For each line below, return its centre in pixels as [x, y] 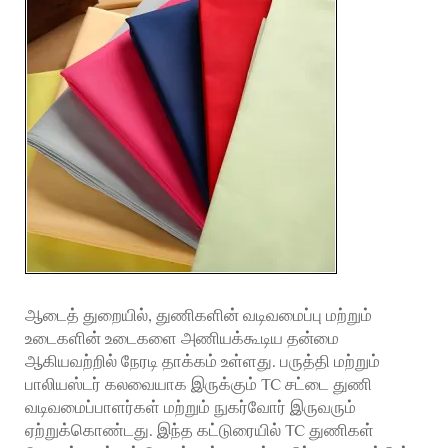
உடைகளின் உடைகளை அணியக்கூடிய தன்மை [182, 338]
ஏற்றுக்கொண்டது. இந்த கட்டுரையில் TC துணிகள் [199, 430]
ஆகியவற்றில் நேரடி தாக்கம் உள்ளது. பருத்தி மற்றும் [202, 361]
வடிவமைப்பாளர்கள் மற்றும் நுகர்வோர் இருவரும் [190, 407]
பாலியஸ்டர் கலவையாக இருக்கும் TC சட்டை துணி [198, 384]
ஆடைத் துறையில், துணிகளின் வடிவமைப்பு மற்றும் [198, 315]
